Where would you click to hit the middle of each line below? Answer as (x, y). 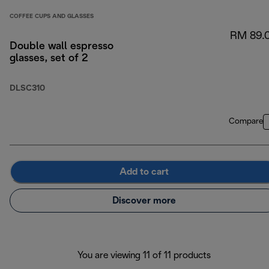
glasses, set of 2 (49, 59)
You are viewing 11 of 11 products (144, 256)
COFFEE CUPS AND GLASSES (52, 17)
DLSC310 (27, 89)
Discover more (144, 201)
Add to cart (144, 172)
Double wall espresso (62, 47)
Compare (246, 122)
